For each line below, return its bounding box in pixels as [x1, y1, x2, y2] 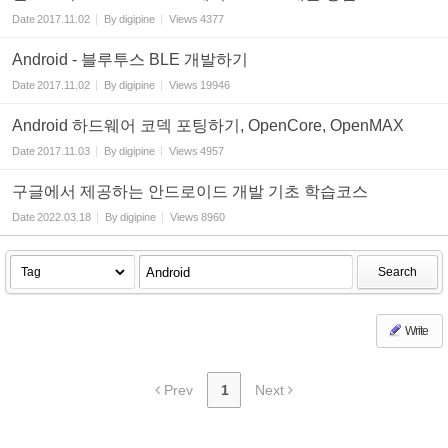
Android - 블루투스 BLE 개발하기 [12, 51, 248, 68]
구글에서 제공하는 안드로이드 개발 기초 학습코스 [12, 183, 368, 200]
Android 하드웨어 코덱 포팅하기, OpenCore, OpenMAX [12, 117, 404, 134]
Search [378, 265, 417, 279]
